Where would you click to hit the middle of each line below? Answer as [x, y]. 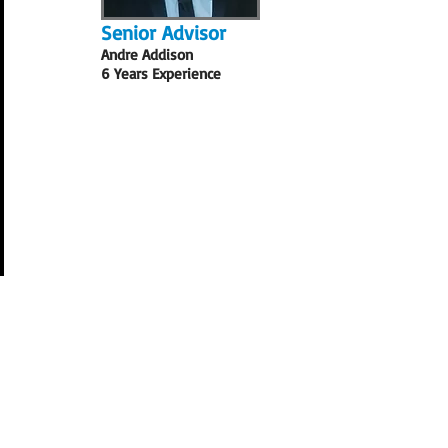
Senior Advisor [163, 32]
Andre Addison [147, 54]
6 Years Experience [161, 73]
